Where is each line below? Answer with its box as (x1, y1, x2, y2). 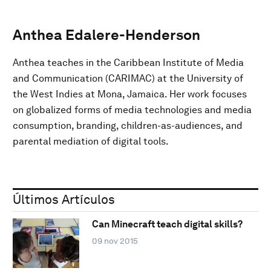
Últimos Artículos (13, 191, 115, 207)
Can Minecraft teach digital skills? (91, 218, 243, 230)
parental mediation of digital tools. (13, 135, 169, 147)
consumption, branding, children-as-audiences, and (13, 119, 243, 131)
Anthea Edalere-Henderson (13, 25, 200, 44)
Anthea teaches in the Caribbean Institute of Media (13, 56, 244, 68)
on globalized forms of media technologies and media (13, 103, 252, 116)
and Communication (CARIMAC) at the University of (13, 72, 243, 84)
